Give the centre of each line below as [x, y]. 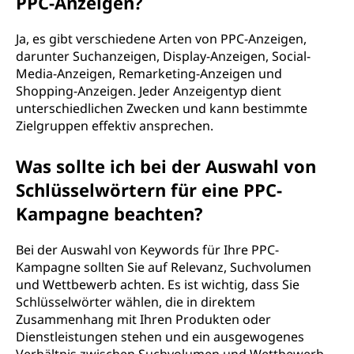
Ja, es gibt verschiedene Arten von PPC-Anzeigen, [161, 39]
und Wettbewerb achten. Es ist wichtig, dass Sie [158, 284]
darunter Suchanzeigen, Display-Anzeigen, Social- [163, 56]
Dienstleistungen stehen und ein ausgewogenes [160, 337]
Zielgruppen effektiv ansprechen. [115, 126]
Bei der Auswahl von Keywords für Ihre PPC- [147, 250]
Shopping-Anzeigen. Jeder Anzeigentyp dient [149, 91]
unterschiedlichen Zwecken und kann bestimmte [162, 108]
